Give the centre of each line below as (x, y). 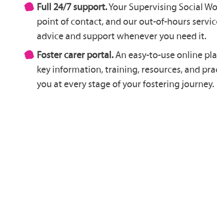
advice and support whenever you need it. (122, 36)
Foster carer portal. (75, 55)
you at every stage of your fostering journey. (125, 84)
